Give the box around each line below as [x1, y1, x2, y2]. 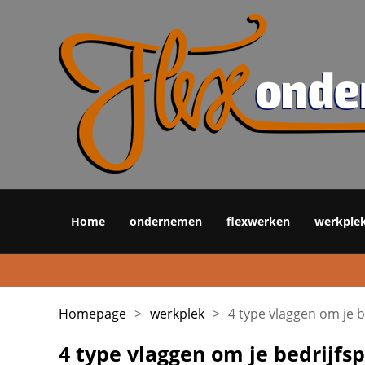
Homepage [59, 305, 126, 323]
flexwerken [226, 213, 290, 229]
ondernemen [130, 213, 202, 229]
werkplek [150, 305, 204, 323]
